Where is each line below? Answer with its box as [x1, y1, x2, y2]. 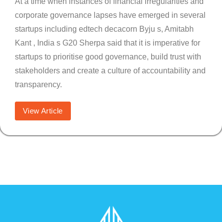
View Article [23, 106, 63, 115]
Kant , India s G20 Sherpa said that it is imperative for [15, 38, 200, 47]
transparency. [15, 80, 62, 89]
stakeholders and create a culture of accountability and [15, 66, 206, 75]
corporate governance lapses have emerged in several [15, 10, 206, 19]
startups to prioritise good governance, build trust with [15, 52, 201, 61]
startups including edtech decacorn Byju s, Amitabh [15, 24, 194, 33]
